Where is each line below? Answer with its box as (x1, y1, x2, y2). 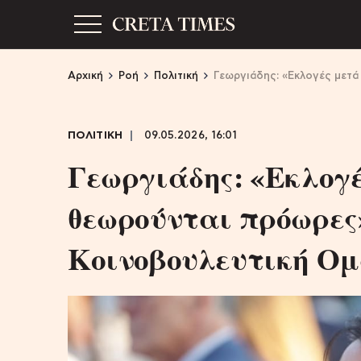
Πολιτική (154, 71, 198, 81)
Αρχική (68, 71, 103, 81)
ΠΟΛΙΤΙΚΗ (68, 131, 123, 141)
